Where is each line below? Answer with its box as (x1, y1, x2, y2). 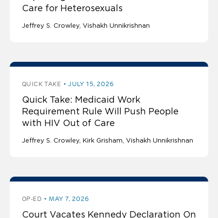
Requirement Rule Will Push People (22, 106, 179, 116)
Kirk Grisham (83, 136, 123, 144)
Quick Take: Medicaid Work (22, 94, 140, 105)
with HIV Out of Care (22, 118, 115, 128)
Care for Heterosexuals (22, 3, 123, 13)
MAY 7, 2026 (49, 194, 90, 203)
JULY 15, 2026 (68, 79, 114, 88)
